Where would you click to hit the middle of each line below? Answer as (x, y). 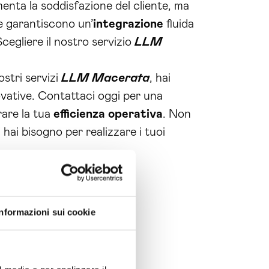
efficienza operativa (108, 114)
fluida (179, 24)
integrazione (128, 24)
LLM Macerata (105, 78)
